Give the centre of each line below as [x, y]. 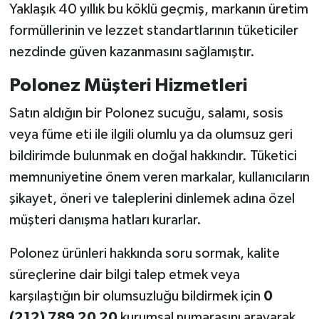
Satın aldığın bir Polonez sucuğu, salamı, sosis [146, 114]
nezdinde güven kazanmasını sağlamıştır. [132, 52]
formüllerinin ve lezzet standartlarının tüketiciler [153, 30]
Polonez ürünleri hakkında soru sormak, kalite [144, 254]
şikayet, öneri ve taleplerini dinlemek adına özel [152, 199]
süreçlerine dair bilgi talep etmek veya [124, 275]
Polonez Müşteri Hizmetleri [128, 85]
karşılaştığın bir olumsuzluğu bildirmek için [136, 297]
